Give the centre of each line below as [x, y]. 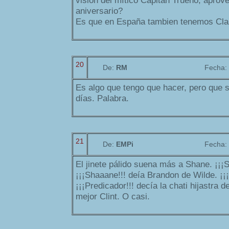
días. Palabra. [102, 99]
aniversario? [99, 11]
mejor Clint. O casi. [113, 197]
